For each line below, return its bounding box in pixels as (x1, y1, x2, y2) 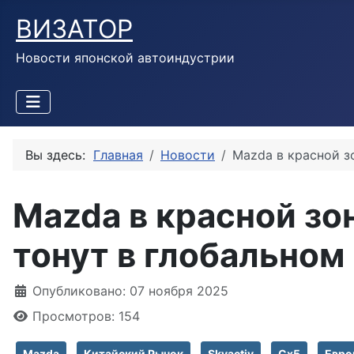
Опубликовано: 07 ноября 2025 (32, 283, 228, 299)
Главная (93, 147, 143, 163)
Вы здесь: (25, 147, 93, 163)
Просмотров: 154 (32, 308, 140, 324)
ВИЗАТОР (16, 13, 133, 44)
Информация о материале (12, 282, 179, 298)
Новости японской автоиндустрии (16, 50, 235, 66)
